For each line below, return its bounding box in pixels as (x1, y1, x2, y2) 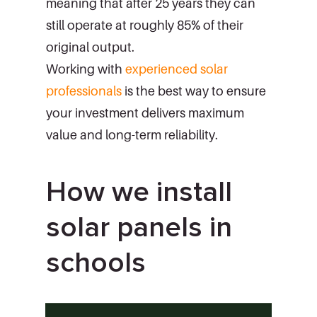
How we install (46, 174, 232, 209)
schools (46, 245, 146, 280)
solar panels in (46, 209, 232, 245)
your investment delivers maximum (46, 105, 244, 120)
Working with (46, 61, 125, 76)
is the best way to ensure (122, 83, 266, 98)
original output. (46, 39, 134, 54)
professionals (46, 83, 122, 98)
